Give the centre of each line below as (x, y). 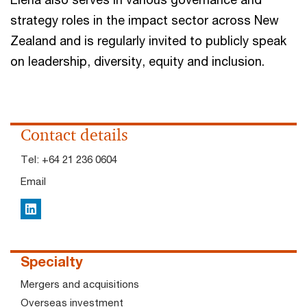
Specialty (52, 261)
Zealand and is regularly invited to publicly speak (148, 40)
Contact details (74, 135)
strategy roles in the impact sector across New (145, 20)
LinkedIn (44, 210)
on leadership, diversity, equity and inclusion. (137, 61)
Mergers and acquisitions (80, 284)
